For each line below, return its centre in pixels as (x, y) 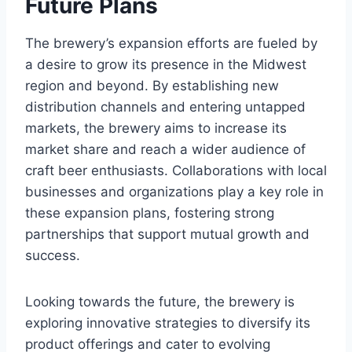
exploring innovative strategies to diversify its (168, 323)
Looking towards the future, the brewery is (160, 302)
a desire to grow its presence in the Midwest (166, 65)
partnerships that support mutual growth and (167, 235)
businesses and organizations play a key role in (174, 192)
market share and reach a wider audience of (165, 150)
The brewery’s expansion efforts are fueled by (171, 44)
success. (53, 256)
